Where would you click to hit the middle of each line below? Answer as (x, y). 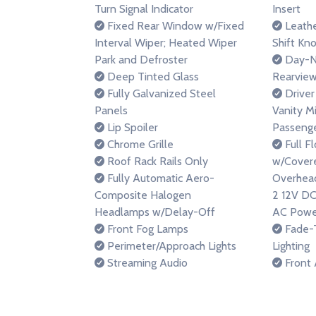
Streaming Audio (146, 263)
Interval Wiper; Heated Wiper (166, 43)
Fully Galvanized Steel (160, 93)
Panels (111, 110)
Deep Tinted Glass (152, 77)
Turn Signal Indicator (144, 9)
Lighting (291, 246)
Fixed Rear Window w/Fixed (174, 26)
